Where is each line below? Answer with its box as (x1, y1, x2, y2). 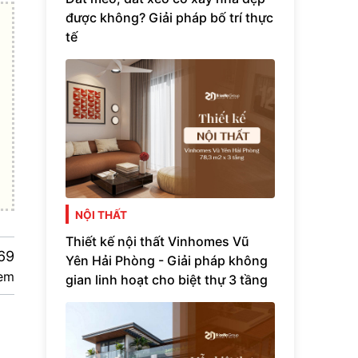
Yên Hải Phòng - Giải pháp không (66, 252, 268, 268)
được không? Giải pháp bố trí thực (66, 9, 273, 26)
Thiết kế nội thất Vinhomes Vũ (66, 233, 249, 249)
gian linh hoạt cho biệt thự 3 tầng (66, 271, 268, 288)
